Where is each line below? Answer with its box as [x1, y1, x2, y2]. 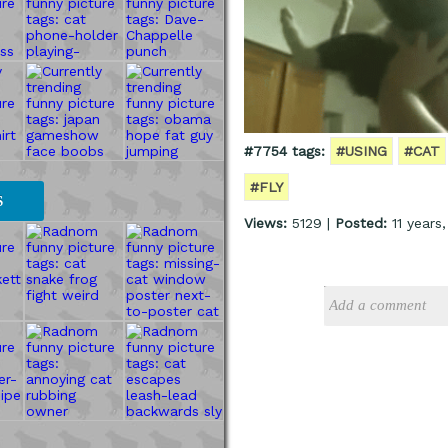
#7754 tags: [244, 142, 325, 159]
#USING [336, 142, 387, 159]
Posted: [335, 214, 387, 231]
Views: [244, 214, 287, 231]
